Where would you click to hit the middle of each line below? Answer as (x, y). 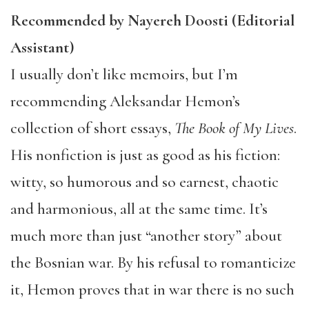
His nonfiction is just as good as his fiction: (145, 155)
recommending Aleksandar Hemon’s (125, 101)
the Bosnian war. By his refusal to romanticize (153, 262)
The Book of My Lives (234, 128)
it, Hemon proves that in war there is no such (152, 289)
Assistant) (42, 47)
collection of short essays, (92, 128)
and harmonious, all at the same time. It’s (139, 209)
